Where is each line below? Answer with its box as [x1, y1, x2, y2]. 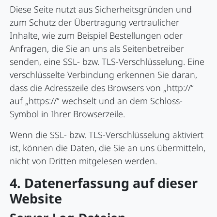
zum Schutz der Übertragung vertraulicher [10, 16, 179, 29]
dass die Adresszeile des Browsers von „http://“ [10, 82, 194, 94]
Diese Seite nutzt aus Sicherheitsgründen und [10, 3, 192, 15]
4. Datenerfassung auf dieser [10, 174, 198, 192]
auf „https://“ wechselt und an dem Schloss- [10, 95, 183, 107]
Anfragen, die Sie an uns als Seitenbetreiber [10, 43, 184, 55]
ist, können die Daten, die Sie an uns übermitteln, [10, 142, 205, 154]
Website [10, 189, 62, 208]
